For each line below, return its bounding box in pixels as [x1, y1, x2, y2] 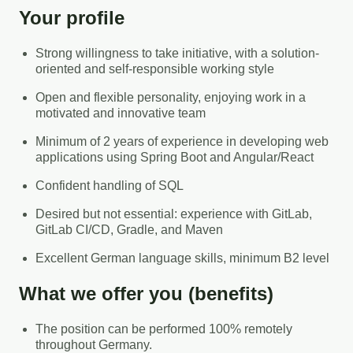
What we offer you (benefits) [19, 283, 273, 305]
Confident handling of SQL [35, 178, 184, 192]
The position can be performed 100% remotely [35, 322, 292, 336]
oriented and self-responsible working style [35, 61, 274, 76]
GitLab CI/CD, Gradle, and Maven [35, 222, 223, 236]
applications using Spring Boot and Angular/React [35, 150, 314, 164]
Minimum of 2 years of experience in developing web [35, 134, 329, 148]
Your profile [19, 6, 124, 28]
